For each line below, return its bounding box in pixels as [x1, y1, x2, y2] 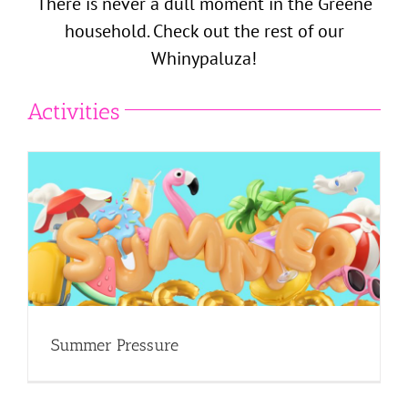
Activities [27, 97, 120, 126]
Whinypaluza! [151, 46, 257, 71]
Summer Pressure [51, 335, 178, 356]
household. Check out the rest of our [64, 19, 344, 44]
